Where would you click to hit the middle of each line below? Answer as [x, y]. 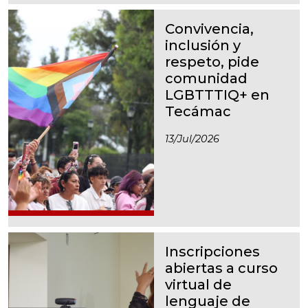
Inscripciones [212, 251]
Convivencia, [209, 29]
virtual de [198, 284]
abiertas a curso [221, 268]
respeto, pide [212, 62]
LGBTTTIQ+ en [217, 95]
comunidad [206, 78]
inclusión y [203, 45]
